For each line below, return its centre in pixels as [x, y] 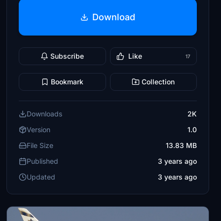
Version [39, 129]
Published [43, 161]
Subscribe [67, 56]
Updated [41, 177]
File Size [40, 145]
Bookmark [67, 82]
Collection [158, 82]
